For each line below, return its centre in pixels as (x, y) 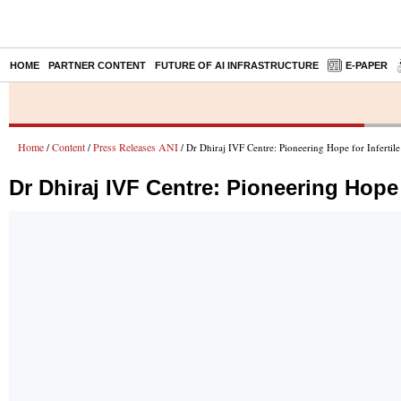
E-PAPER (367, 65)
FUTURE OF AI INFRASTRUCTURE (237, 65)
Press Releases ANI (136, 147)
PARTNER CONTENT (97, 65)
